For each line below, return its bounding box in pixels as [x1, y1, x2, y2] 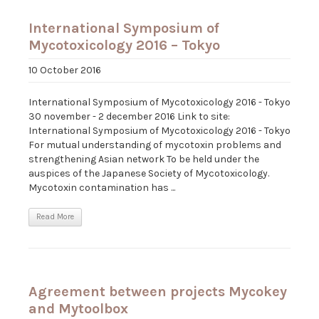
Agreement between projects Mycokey [28, 283, 287, 300]
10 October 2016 [28, 64, 101, 77]
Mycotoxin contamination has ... [28, 182, 175, 194]
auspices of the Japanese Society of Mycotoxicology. [28, 167, 269, 180]
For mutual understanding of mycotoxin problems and [28, 139, 281, 152]
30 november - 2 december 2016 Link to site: [28, 110, 230, 123]
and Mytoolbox [28, 300, 128, 318]
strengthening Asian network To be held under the [28, 153, 259, 166]
